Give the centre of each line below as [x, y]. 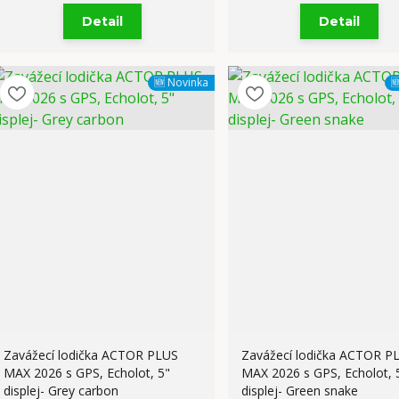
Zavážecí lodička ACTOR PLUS [90, 355]
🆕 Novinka [181, 82]
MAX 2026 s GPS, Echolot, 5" [86, 373]
